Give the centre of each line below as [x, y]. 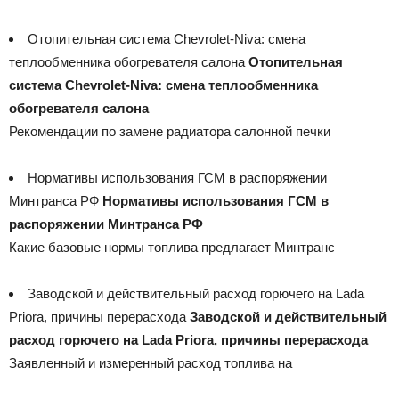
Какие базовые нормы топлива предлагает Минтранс [172, 247]
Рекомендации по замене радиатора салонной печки [170, 131]
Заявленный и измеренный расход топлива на [151, 362]
